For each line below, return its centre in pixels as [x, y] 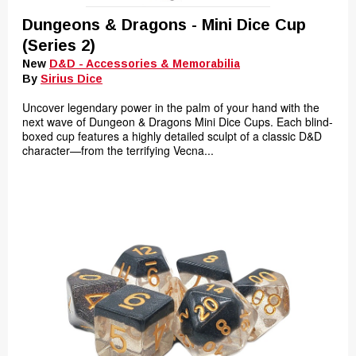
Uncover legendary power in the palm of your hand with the [171, 107]
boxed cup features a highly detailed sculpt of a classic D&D [172, 136]
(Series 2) [59, 45]
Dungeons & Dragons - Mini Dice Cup [164, 25]
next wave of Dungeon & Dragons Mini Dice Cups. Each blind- [178, 122]
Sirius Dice [72, 79]
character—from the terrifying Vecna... [118, 150]
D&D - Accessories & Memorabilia [145, 64]
